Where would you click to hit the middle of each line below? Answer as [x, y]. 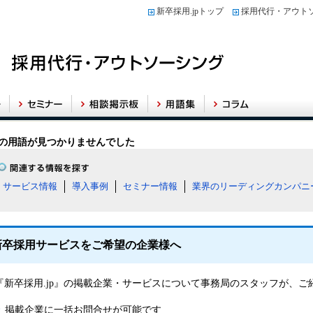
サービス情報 [30, 186]
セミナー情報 [150, 186]
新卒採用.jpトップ [190, 11]
